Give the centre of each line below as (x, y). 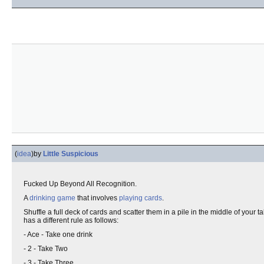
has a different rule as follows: (71, 220)
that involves (97, 198)
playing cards (141, 198)
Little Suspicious (71, 154)
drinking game (52, 198)
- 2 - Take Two (46, 249)
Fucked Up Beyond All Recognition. (80, 184)
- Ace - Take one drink (58, 235)
